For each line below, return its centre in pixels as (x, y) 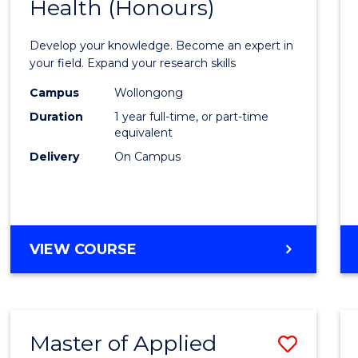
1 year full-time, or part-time (192, 116)
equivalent (144, 132)
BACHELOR (179, 248)
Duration (57, 116)
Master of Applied (123, 343)
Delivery (55, 156)
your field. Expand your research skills (133, 63)
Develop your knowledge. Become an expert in (162, 45)
